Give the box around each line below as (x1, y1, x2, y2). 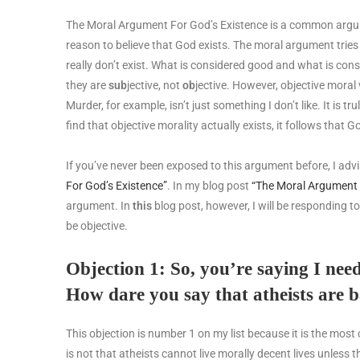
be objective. (66, 219, 128, 232)
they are (66, 78, 108, 92)
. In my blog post (167, 178, 252, 192)
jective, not (127, 78, 182, 92)
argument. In (66, 198, 133, 212)
